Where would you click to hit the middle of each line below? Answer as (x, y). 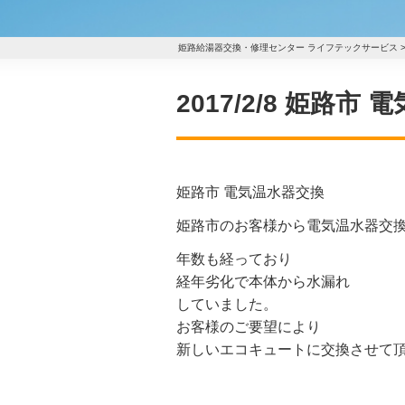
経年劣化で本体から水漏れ (263, 282)
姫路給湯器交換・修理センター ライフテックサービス (288, 48)
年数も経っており (234, 259)
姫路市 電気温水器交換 (250, 193)
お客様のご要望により (249, 327)
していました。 (227, 305)
